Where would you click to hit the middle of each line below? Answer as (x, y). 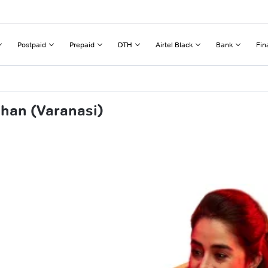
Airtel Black (174, 44)
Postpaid (32, 44)
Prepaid (82, 44)
